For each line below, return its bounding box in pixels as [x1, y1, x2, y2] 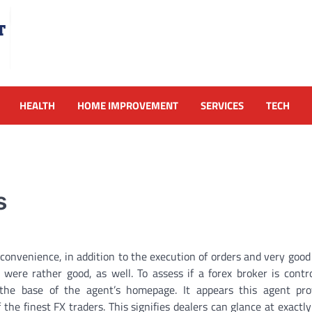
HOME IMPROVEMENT [77, 97, 178, 114]
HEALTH [19, 97, 55, 114]
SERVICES [201, 97, 244, 114]
